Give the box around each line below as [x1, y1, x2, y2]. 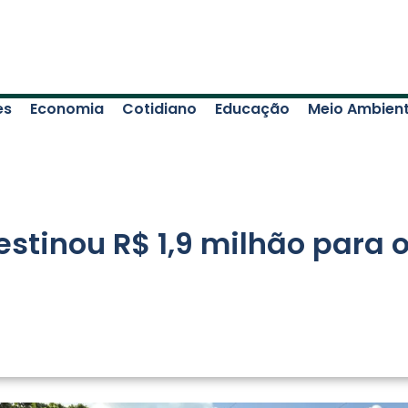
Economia [30, 97, 105, 119]
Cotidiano [122, 97, 198, 119]
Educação [215, 97, 291, 119]
